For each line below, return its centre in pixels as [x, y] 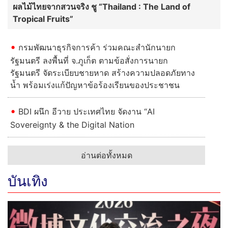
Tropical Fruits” [43, 19]
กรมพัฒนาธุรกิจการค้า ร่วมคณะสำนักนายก [97, 47]
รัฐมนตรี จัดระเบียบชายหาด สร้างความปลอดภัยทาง [103, 73]
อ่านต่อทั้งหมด [106, 155]
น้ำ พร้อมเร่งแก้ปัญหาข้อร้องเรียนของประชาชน [95, 85]
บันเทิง [28, 181]
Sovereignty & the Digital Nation [72, 124]
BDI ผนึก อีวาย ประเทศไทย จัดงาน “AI [87, 111]
